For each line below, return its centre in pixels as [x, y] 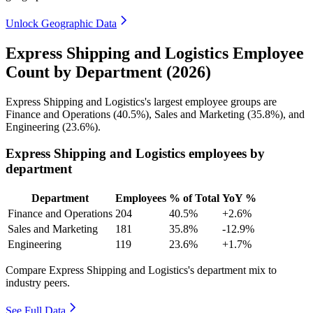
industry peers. [38, 283]
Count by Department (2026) [108, 72]
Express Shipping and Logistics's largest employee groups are [141, 101]
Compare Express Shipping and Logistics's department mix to [141, 270]
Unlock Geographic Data [61, 23]
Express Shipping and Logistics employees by [135, 154]
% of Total [194, 198]
